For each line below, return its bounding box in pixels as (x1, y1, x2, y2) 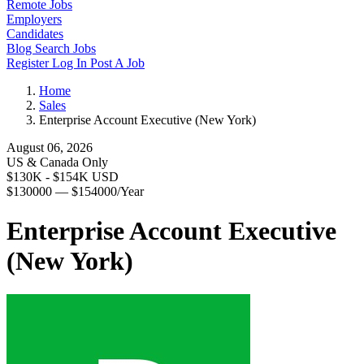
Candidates (6, 27, 63, 41)
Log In (52, 56, 90, 70)
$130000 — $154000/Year (6, 184, 144, 198)
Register (6, 56, 52, 70)
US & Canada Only (6, 155, 108, 169)
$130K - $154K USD (6, 170, 119, 184)
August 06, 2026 (6, 141, 93, 154)
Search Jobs (35, 41, 96, 55)
